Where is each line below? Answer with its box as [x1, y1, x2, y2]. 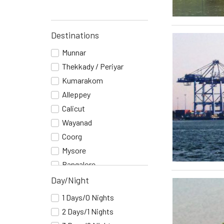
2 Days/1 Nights [62, 206, 113, 216]
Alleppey [62, 89, 90, 99]
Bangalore [62, 159, 95, 169]
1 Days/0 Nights [62, 192, 114, 202]
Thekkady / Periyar [62, 61, 123, 71]
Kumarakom [62, 75, 103, 85]
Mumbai [62, 187, 88, 197]
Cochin [62, 173, 85, 183]
